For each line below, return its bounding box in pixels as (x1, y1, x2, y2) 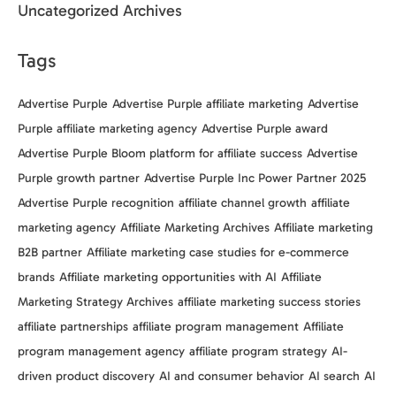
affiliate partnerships (18, 319, 128, 335)
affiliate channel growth (179, 195, 307, 211)
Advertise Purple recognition (18, 195, 174, 211)
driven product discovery (18, 369, 155, 385)
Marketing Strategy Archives (18, 294, 173, 310)
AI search (308, 369, 360, 385)
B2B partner (18, 245, 82, 261)
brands (18, 270, 55, 286)
